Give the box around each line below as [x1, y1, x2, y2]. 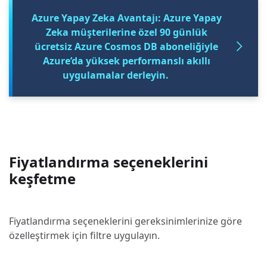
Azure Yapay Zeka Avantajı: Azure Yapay [31, 11, 222, 25]
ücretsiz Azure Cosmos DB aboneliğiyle [35, 40, 218, 54]
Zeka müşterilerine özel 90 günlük [45, 26, 207, 39]
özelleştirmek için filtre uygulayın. [9, 229, 160, 243]
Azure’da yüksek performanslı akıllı [42, 54, 210, 68]
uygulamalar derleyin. [63, 69, 169, 82]
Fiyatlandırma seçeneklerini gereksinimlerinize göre [9, 215, 242, 228]
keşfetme [9, 169, 76, 189]
